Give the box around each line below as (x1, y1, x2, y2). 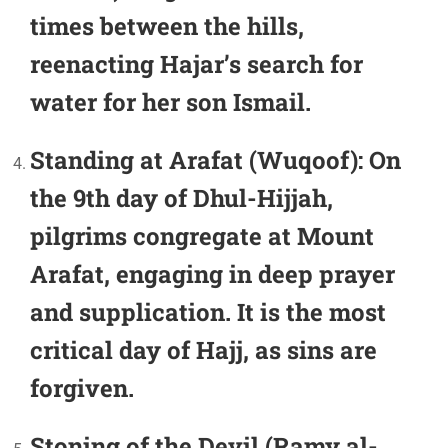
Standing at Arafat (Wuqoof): (30, 143, 369, 176)
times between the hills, (30, 9, 304, 42)
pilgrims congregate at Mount (30, 219, 374, 252)
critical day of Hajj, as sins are (30, 333, 377, 366)
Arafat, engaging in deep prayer (30, 257, 395, 290)
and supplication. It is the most (30, 295, 386, 328)
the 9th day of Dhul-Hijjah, (30, 181, 333, 214)
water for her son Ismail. (30, 85, 311, 118)
